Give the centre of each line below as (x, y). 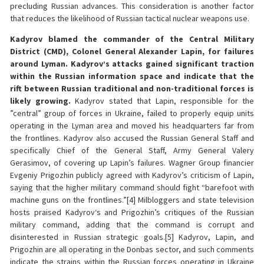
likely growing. (42, 101)
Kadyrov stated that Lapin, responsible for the (164, 101)
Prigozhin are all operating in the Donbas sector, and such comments (132, 250)
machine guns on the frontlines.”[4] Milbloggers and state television (132, 200)
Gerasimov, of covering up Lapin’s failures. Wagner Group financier (132, 163)
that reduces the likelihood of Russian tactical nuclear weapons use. (130, 18)
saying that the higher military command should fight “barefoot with (132, 188)
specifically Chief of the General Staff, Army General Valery (132, 151)
